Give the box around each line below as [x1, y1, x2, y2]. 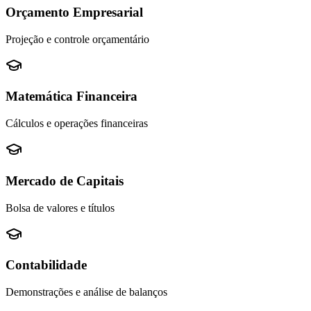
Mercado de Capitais [6, 173, 124, 188]
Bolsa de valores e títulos [6, 201, 115, 214]
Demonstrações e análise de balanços [6, 286, 167, 299]
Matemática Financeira [6, 89, 137, 104]
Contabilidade [6, 258, 87, 273]
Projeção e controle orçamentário [6, 33, 149, 45]
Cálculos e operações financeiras [6, 117, 148, 130]
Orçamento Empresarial [6, 5, 143, 20]
